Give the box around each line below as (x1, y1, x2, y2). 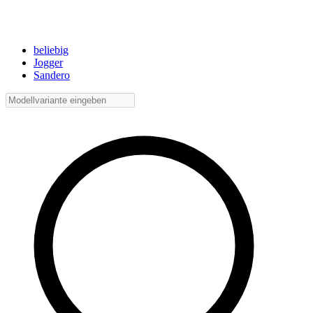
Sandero (34, 69, 70, 82)
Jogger (34, 57, 63, 69)
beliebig (34, 44, 68, 57)
